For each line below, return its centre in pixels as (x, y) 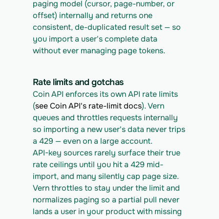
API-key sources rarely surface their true (107, 153)
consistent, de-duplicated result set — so (107, 27)
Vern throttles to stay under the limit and (106, 188)
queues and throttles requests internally (105, 118)
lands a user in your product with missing (107, 211)
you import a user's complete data (95, 39)
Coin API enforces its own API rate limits (105, 94)
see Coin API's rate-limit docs (88, 106)
